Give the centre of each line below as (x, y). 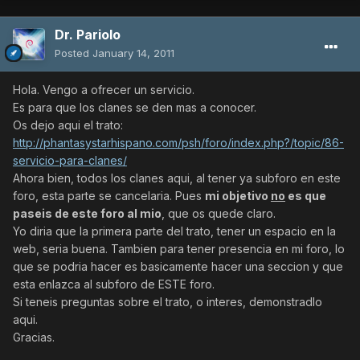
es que (306, 196)
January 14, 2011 (133, 53)
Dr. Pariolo (88, 35)
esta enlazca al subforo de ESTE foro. (114, 284)
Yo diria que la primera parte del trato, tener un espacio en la (174, 231)
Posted (74, 53)
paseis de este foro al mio (87, 214)
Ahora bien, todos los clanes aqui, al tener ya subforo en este (177, 178)
